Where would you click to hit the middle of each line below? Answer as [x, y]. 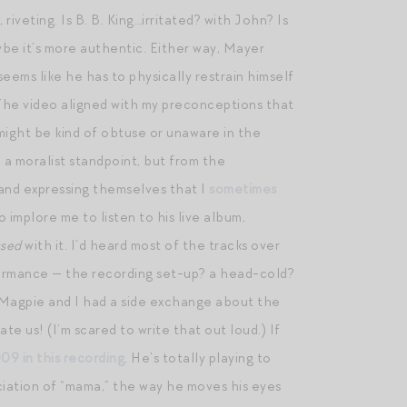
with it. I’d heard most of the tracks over [150, 245]
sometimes [243, 189]
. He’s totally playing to [198, 358]
